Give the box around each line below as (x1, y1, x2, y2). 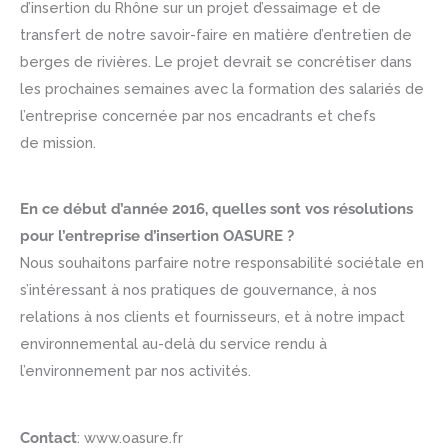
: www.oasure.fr (77, 428, 183, 446)
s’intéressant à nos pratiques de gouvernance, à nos (20, 281, 377, 299)
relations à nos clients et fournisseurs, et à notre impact (20, 308, 405, 326)
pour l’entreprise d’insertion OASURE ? (20, 227, 294, 245)
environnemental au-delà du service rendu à (20, 335, 327, 353)
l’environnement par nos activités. (20, 362, 251, 380)
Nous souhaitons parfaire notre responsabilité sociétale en (20, 254, 424, 272)
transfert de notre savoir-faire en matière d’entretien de (20, 25, 412, 43)
